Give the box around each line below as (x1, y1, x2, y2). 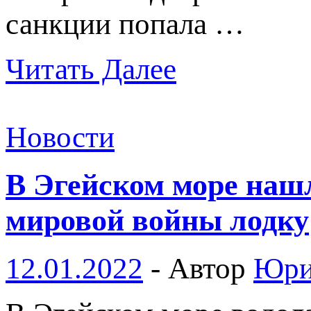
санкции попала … (6, 8, 244, 41)
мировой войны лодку (6, 203, 309, 237)
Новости (6, 121, 115, 154)
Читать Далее (6, 53, 176, 86)
